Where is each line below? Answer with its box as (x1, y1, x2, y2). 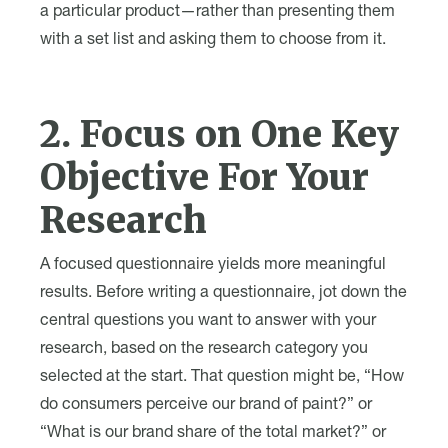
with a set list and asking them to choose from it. (40, 33, 386, 49)
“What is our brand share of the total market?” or (40, 426, 386, 442)
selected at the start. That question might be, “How (40, 370, 404, 386)
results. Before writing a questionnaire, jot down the (40, 286, 407, 302)
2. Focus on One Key (40, 112, 399, 157)
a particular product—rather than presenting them (40, 5, 395, 21)
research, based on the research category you (40, 342, 368, 358)
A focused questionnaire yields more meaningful (40, 258, 386, 274)
